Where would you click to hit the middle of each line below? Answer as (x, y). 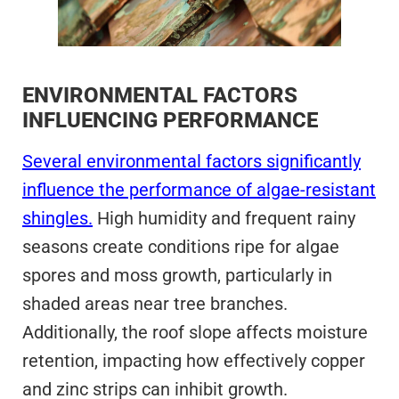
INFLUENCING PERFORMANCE (170, 120)
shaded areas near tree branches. (155, 303)
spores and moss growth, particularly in (177, 275)
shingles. (57, 218)
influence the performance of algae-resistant (199, 189)
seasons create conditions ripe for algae (181, 246)
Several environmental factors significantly (191, 161)
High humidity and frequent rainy (224, 218)
